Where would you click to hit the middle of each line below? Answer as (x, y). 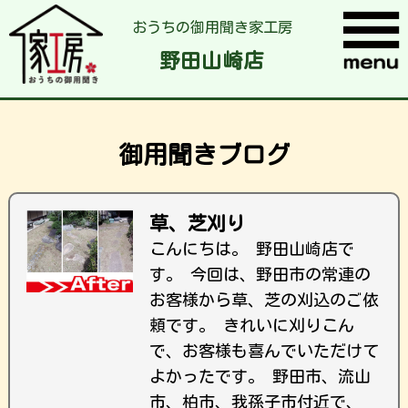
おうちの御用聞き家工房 (212, 28)
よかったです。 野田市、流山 (260, 376)
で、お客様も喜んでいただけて (264, 351)
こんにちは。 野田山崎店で (252, 249)
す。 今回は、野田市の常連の (260, 274)
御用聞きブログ (204, 154)
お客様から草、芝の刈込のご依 (264, 300)
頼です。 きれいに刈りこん (252, 325)
